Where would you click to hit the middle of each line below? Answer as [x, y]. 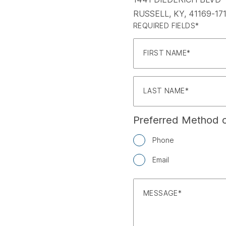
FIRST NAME [165, 53]
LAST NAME [164, 91]
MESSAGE [161, 193]
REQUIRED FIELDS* [166, 25]
